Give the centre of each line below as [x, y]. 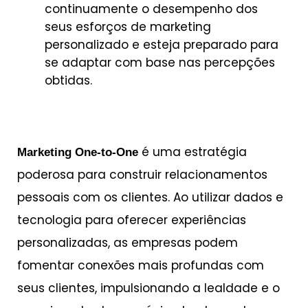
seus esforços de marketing [128, 26]
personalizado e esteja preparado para [162, 44]
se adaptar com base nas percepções [160, 62]
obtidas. [68, 80]
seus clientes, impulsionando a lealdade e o [148, 288]
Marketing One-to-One [78, 153]
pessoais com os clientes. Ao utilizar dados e [150, 198]
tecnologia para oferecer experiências [132, 220]
